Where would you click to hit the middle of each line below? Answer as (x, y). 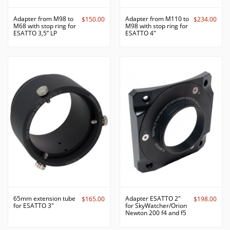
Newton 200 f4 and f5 (156, 213)
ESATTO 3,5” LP (35, 33)
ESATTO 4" (140, 33)
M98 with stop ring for (156, 26)
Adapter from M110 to (157, 18)
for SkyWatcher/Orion (156, 205)
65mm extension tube (44, 198)
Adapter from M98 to (43, 18)
